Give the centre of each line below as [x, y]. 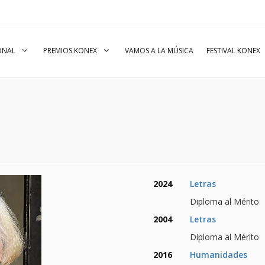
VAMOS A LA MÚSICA [159, 51]
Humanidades [219, 255]
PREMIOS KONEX [71, 51]
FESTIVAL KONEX [233, 51]
